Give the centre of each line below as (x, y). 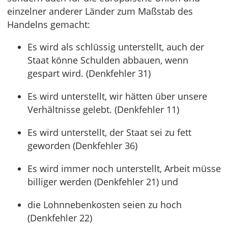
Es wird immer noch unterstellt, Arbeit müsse (124, 168)
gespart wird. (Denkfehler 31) (89, 73)
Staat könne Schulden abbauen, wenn (108, 60)
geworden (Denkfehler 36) (82, 146)
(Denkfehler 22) (60, 218)
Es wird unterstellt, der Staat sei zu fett (109, 132)
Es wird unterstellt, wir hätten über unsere (117, 96)
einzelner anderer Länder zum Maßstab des (100, 11)
